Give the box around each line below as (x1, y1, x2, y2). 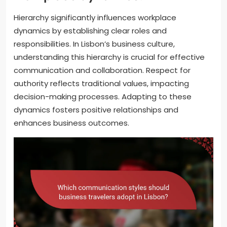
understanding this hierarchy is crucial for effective (14, 52, 205, 63)
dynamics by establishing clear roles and (14, 25, 167, 36)
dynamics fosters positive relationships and (14, 104, 178, 116)
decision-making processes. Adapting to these (14, 91, 192, 102)
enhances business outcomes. (14, 118, 129, 129)
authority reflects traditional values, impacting (14, 78, 189, 89)
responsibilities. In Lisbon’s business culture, (14, 39, 175, 50)
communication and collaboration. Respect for (14, 65, 191, 76)
